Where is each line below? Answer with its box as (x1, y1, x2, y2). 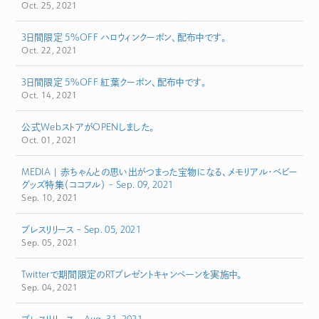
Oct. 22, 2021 (21, 45, 78, 56)
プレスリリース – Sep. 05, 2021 (21, 224, 141, 236)
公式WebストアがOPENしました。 (21, 121, 155, 133)
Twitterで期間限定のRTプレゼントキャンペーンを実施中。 (21, 268, 243, 281)
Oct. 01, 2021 (21, 135, 78, 146)
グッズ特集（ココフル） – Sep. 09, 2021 (21, 179, 174, 191)
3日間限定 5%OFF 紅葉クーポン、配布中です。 (21, 76, 207, 88)
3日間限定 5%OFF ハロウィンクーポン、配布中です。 (21, 31, 227, 43)
